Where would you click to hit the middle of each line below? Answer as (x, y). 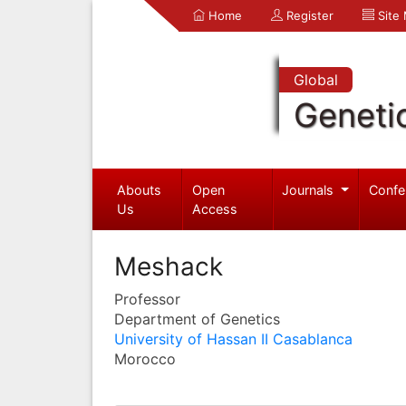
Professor (147, 299)
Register (308, 15)
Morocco (145, 358)
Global (315, 80)
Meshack (169, 266)
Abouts (139, 189)
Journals (310, 189)
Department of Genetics (197, 319)
